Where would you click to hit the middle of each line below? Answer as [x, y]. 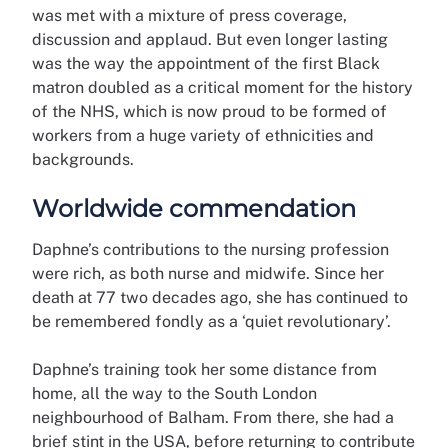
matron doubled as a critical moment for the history [222, 88]
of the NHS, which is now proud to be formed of [209, 112]
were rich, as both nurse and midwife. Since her [208, 274]
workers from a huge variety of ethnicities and [203, 136]
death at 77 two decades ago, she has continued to [220, 298]
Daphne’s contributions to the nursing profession [210, 250]
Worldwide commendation [194, 209]
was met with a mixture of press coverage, [189, 16]
